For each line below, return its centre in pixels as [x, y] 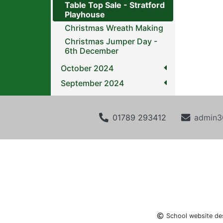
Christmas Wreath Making [114, 28]
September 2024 [92, 83]
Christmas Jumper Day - [111, 41]
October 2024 [87, 68]
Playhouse [85, 14]
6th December [92, 51]
